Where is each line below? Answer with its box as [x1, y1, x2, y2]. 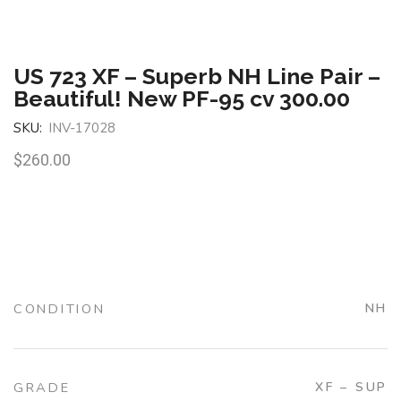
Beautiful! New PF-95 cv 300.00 [13, 84, 350, 112]
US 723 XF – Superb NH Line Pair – [13, 62, 380, 90]
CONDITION [13, 299, 106, 318]
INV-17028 [48, 118, 115, 137]
